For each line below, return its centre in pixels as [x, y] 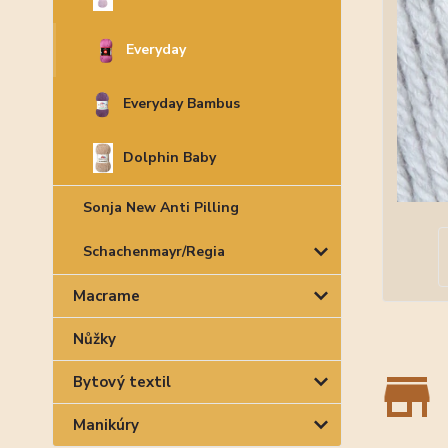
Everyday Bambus [181, 103]
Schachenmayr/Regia [154, 251]
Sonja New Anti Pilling [161, 207]
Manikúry [106, 425]
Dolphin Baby [169, 157]
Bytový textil [122, 382]
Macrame [106, 296]
